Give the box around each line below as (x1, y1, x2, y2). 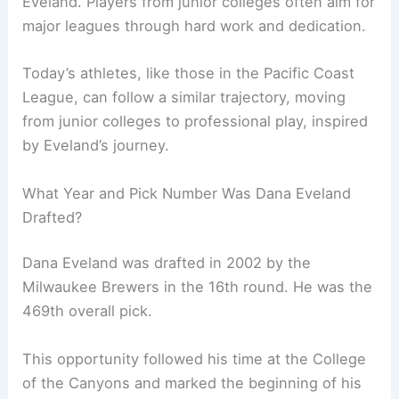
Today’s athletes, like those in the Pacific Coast (22, 64, 355, 83)
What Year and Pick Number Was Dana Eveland (22, 183, 352, 202)
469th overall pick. (22, 302, 153, 321)
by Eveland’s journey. (22, 136, 170, 155)
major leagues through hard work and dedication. (22, 17, 367, 36)
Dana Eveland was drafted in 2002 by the (22, 254, 312, 273)
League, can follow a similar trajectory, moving (22, 88, 346, 107)
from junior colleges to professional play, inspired (22, 112, 369, 131)
